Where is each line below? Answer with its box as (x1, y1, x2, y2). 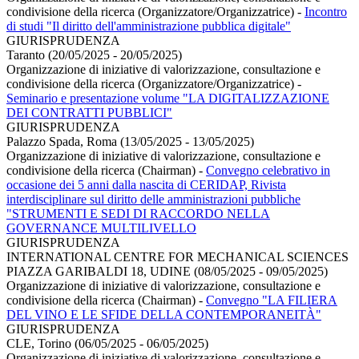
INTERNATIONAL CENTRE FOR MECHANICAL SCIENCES (6, 249, 349, 264)
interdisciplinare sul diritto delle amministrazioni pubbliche (6, 192, 301, 206)
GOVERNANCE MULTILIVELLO (6, 220, 196, 235)
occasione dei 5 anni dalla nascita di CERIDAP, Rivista (6, 177, 286, 192)
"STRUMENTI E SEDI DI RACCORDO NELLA (6, 206, 270, 220)
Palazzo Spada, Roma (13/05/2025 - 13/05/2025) (6, 134, 254, 148)
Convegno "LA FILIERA (206, 292, 337, 307)
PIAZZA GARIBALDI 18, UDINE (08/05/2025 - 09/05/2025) (6, 264, 328, 278)
